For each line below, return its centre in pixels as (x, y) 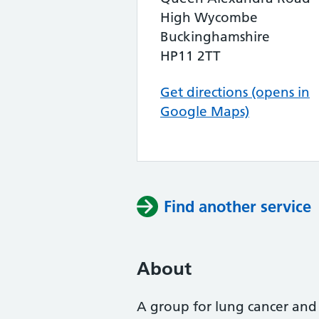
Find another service (237, 206)
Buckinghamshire (215, 37)
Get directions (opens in (235, 92)
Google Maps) (205, 111)
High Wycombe (209, 17)
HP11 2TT (190, 56)
